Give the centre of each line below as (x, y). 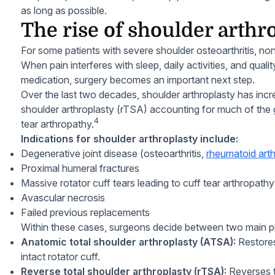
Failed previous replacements (85, 212)
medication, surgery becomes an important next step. (138, 80)
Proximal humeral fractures (80, 168)
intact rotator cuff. (60, 257)
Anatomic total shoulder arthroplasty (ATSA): (128, 242)
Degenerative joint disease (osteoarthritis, (114, 153)
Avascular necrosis (63, 198)
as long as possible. (64, 10)
